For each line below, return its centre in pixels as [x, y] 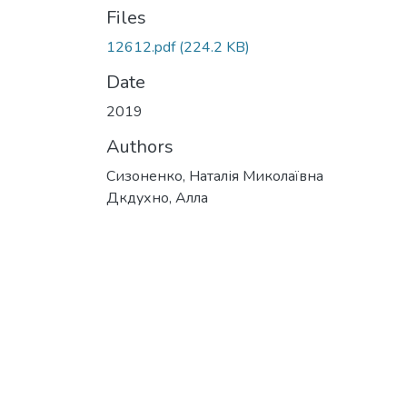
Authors [140, 147]
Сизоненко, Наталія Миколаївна [215, 176]
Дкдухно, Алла [157, 198]
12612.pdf [141, 47]
